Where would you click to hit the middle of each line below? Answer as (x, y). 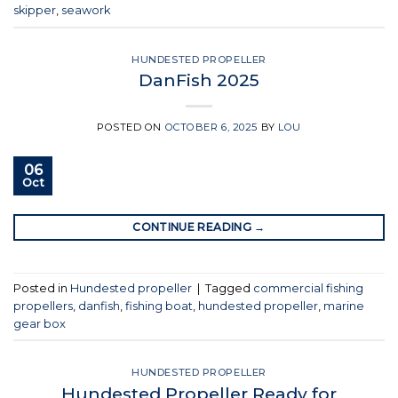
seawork (86, 10)
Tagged (229, 288)
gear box (40, 323)
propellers (43, 306)
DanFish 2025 (199, 80)
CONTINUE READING (194, 227)
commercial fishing (308, 288)
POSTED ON (131, 127)
